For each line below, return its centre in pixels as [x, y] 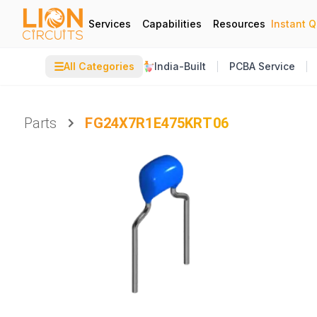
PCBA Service [262, 66]
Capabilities [172, 23]
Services [110, 23]
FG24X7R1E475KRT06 [157, 123]
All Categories [99, 66]
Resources [239, 23]
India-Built [180, 66]
